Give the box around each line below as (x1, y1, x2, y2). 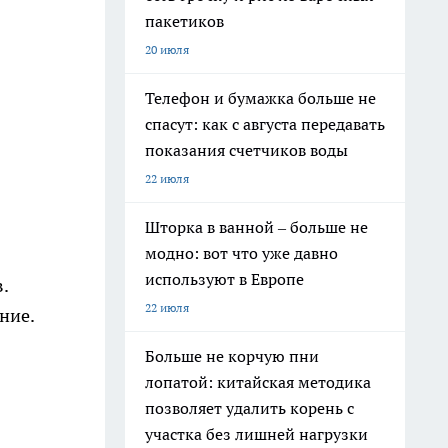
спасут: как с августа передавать (145, 114, 385, 134)
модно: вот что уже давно (145, 243, 338, 263)
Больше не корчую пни (145, 346, 319, 366)
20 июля (145, 42, 189, 57)
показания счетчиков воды (145, 140, 348, 160)
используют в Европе (145, 269, 304, 289)
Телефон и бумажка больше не (145, 88, 376, 108)
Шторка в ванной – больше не (145, 217, 368, 237)
